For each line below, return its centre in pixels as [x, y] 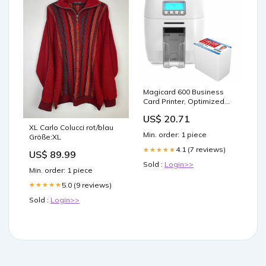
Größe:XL [45, 137]
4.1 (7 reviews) [201, 150]
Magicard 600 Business [183, 92]
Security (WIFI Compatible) [189, 111]
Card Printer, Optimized [184, 102]
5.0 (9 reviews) [87, 185]
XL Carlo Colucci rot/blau [71, 127]
